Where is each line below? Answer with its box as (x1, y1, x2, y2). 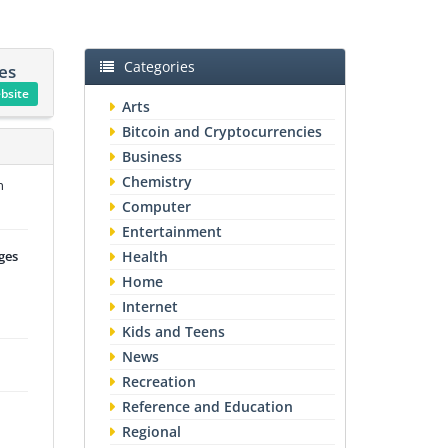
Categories (123, 57, 195, 76)
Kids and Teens (121, 322, 225, 341)
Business (121, 147, 182, 166)
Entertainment (121, 222, 222, 241)
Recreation (121, 372, 196, 391)
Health (121, 247, 168, 266)
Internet (121, 297, 178, 316)
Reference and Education (121, 397, 293, 416)
